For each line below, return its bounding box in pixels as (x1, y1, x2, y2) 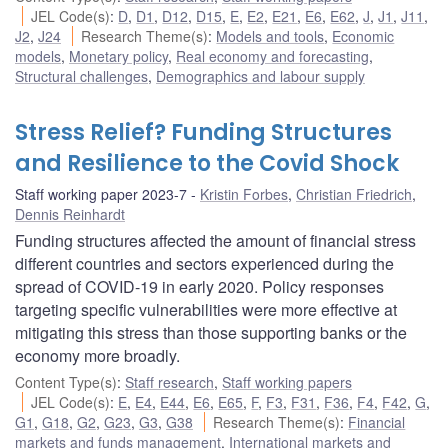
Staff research (125, 371, 214, 392)
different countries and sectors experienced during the (15, 251, 394, 275)
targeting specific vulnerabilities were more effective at (15, 297, 397, 321)
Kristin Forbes (200, 183, 288, 204)
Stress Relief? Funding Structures (15, 116, 392, 148)
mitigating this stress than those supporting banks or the (15, 320, 407, 344)
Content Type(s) (15, 371, 117, 392)
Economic (332, 25, 395, 46)
